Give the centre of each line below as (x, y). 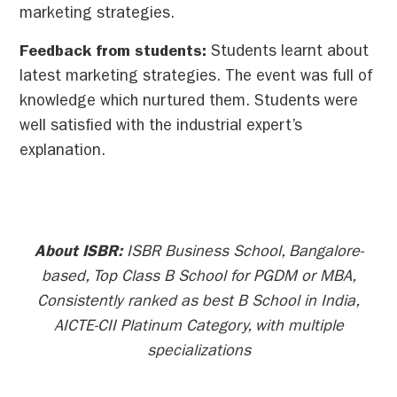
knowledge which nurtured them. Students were (189, 102)
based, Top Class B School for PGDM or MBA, (198, 279)
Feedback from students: (116, 53)
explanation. (63, 152)
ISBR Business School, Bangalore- (245, 254)
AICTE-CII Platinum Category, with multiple (198, 328)
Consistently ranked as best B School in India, (198, 304)
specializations (198, 353)
